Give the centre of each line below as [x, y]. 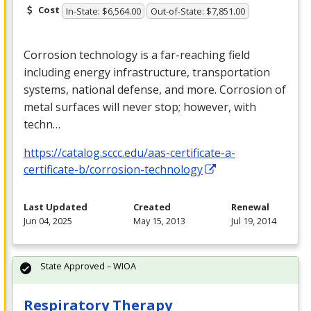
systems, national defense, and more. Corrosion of [155, 89]
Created [152, 207]
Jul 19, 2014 [254, 220]
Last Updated [56, 207]
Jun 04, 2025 [48, 220]
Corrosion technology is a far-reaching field [137, 54]
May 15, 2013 [159, 220]
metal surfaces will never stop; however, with [140, 107]
